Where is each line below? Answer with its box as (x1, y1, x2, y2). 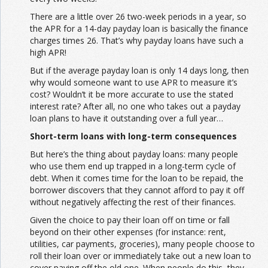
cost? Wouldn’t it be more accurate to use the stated (30, 89, 233, 100)
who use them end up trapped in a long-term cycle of (30, 160, 236, 172)
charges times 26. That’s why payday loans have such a (30, 35, 243, 47)
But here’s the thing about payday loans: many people (30, 148, 238, 160)
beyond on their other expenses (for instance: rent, (30, 226, 226, 238)
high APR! (30, 47, 66, 59)
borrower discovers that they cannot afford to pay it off (30, 184, 244, 196)
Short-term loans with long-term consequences (30, 130, 237, 142)
